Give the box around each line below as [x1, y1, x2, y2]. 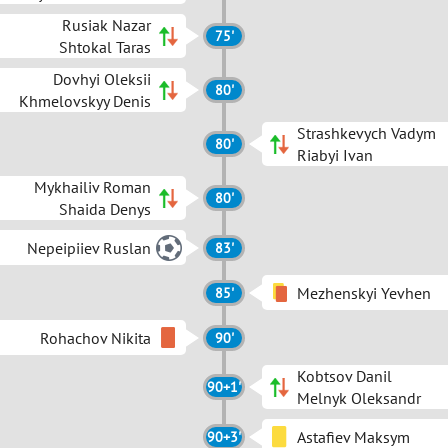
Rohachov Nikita [40, 327, 151, 348]
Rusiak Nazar [62, 15, 151, 35]
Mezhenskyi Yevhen [297, 282, 431, 303]
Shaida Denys [59, 199, 151, 219]
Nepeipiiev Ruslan [27, 237, 151, 258]
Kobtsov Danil [297, 366, 392, 386]
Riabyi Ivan [297, 145, 373, 165]
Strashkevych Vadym [297, 123, 436, 143]
